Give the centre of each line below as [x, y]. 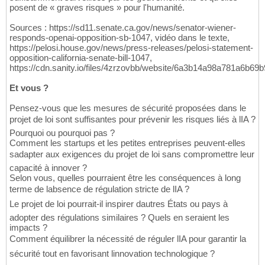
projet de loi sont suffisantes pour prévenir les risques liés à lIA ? [132, 119]
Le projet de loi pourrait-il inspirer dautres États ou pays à [119, 204]
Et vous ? [29, 88]
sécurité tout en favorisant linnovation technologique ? [112, 254]
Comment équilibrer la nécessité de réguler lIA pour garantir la [128, 239]
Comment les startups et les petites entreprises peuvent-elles [127, 143]
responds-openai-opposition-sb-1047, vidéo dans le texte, [119, 38]
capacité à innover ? [48, 168]
